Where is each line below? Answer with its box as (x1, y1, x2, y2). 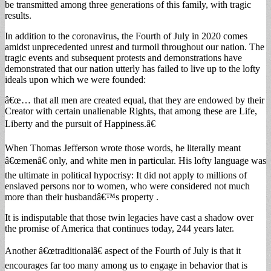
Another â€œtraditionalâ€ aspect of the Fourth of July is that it (5, 245, 241, 256)
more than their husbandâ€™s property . (5, 191, 158, 202)
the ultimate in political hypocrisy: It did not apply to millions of (5, 169, 247, 180)
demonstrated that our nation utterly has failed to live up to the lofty (5, 63, 260, 74)
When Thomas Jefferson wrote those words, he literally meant (5, 142, 241, 153)
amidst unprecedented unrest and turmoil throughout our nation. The (5, 41, 264, 52)
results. (5, 10, 31, 21)
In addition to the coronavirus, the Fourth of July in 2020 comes (5, 30, 247, 41)
